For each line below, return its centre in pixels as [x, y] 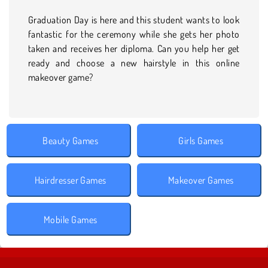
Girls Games [201, 140]
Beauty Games [71, 140]
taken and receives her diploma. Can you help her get [134, 48]
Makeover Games [201, 180]
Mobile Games [70, 219]
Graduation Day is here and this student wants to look [134, 19]
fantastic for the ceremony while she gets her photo [134, 34]
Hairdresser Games [70, 180]
